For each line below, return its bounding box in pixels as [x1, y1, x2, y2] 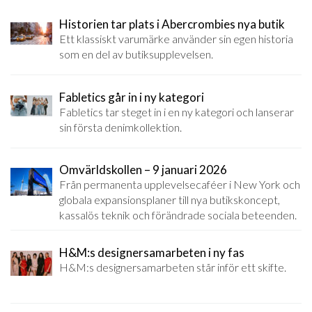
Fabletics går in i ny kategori [59, 89, 204, 104]
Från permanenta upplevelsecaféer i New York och [59, 178, 300, 192]
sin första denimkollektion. [59, 120, 182, 134]
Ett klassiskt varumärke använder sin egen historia [59, 32, 293, 46]
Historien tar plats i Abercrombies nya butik [59, 17, 285, 32]
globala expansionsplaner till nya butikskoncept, [59, 193, 280, 207]
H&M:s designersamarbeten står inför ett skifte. [59, 260, 286, 274]
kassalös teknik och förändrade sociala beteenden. [59, 208, 297, 222]
